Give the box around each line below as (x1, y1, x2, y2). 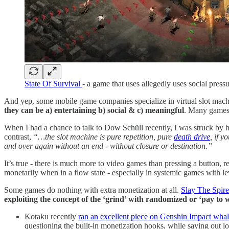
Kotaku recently (25, 212, 78, 221)
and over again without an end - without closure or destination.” (4, 141, 212, 150)
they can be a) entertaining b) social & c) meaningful (4, 105, 184, 114)
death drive (174, 132, 210, 141)
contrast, (4, 132, 33, 141)
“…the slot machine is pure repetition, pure (33, 132, 174, 141)
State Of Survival (25, 79, 82, 88)
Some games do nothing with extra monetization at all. (4, 185, 181, 194)
